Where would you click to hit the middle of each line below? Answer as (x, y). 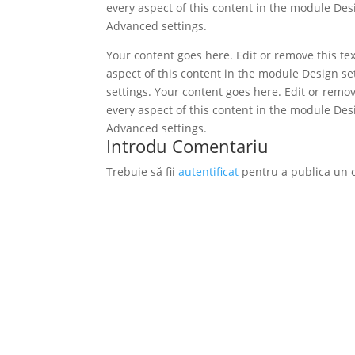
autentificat (209, 172)
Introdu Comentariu (188, 146)
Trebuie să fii (143, 172)
